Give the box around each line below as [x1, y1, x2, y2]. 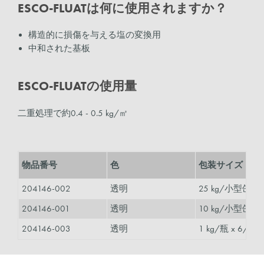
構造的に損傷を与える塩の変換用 [28, 29, 161, 41]
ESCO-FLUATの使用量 [18, 78, 137, 94]
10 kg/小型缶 [199, 203, 251, 214]
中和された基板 [28, 43, 90, 54]
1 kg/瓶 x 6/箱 [199, 223, 257, 234]
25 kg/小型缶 [199, 183, 251, 194]
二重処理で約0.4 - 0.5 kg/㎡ [18, 107, 128, 118]
